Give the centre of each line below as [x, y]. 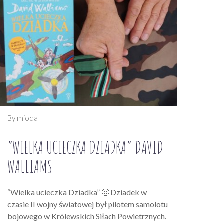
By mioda [23, 118]
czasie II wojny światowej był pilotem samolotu [88, 204]
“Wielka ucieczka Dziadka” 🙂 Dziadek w [77, 192]
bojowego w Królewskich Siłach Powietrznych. [87, 216]
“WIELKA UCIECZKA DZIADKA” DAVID [85, 147]
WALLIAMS [30, 166]
